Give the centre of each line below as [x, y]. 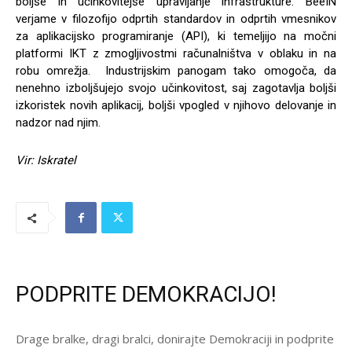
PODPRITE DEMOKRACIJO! [146, 295]
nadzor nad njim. [58, 123]
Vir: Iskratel [46, 161]
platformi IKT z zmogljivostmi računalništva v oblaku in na [176, 54]
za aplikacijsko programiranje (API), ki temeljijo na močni [176, 37]
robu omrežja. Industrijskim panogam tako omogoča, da [176, 71]
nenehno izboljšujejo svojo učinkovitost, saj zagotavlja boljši [176, 88]
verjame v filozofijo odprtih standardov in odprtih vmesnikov [176, 19]
